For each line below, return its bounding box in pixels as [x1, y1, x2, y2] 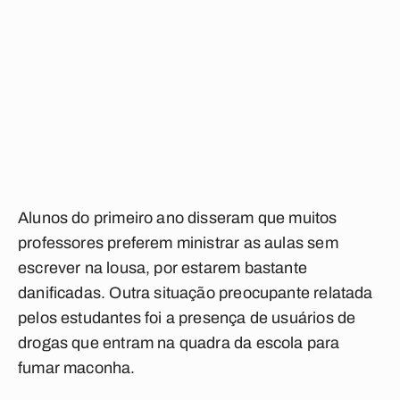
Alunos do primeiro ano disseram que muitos [18, 209, 337, 227]
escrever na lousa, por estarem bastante [18, 259, 308, 277]
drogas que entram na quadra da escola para [18, 334, 340, 352]
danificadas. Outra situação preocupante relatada [18, 284, 373, 302]
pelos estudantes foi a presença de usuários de [18, 309, 356, 327]
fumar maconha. [18, 359, 136, 377]
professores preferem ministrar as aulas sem [18, 234, 338, 252]
